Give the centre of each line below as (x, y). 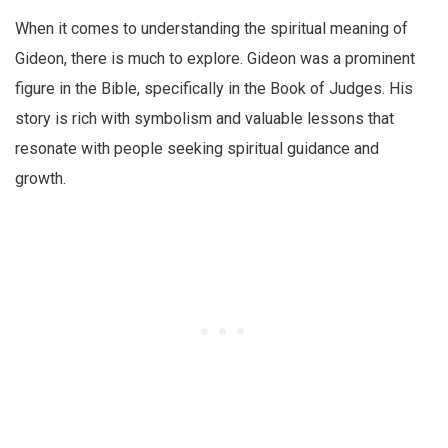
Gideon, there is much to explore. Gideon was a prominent (215, 58)
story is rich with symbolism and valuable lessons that (204, 118)
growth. (40, 178)
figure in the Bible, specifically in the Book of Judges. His (214, 88)
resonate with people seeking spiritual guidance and (197, 148)
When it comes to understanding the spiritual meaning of (211, 28)
